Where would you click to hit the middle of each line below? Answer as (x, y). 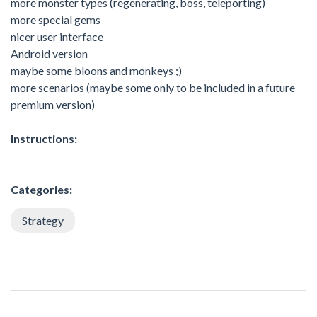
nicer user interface (57, 36)
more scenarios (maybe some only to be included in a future (153, 87)
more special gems (56, 19)
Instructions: (44, 138)
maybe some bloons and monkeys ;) (96, 70)
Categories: (41, 189)
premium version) (53, 104)
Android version (49, 53)
